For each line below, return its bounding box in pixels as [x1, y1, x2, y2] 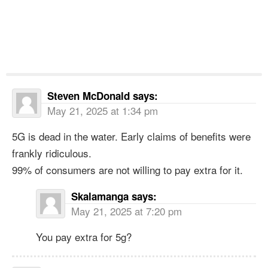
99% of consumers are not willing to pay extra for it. [12, 162, 243, 177]
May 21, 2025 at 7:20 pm [71, 203, 182, 218]
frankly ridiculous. [12, 145, 92, 160]
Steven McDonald [47, 88, 130, 103]
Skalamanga [71, 188, 129, 203]
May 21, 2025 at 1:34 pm [47, 102, 158, 118]
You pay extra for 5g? [36, 229, 132, 244]
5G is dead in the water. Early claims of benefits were [12, 128, 251, 144]
